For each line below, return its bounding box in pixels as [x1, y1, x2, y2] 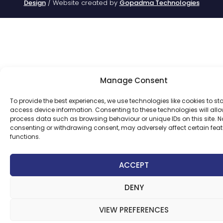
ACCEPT [119, 159, 149, 170]
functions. [10, 132, 40, 141]
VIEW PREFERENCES [99, 204, 169, 215]
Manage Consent [100, 75, 168, 86]
